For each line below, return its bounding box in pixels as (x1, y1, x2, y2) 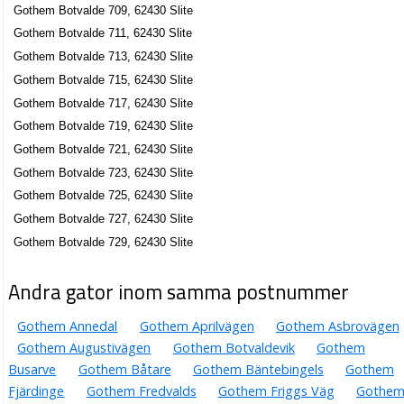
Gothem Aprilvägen (139, 317, 254, 335)
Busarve (8, 361, 57, 379)
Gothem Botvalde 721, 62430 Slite (14, 142, 194, 156)
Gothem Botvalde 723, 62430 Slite (14, 165, 194, 179)
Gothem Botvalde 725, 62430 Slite (14, 188, 194, 203)
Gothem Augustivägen (17, 339, 151, 357)
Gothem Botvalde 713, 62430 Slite (14, 50, 194, 64)
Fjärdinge (8, 382, 65, 400)
